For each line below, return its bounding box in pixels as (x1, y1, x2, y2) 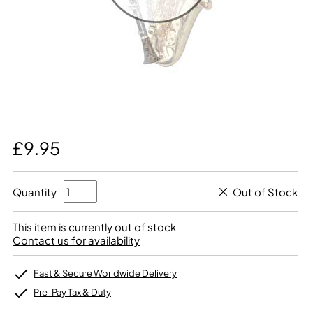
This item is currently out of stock (13, 220, 176, 233)
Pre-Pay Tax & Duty (34, 286, 111, 298)
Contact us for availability (13, 233, 140, 247)
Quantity (13, 184, 57, 198)
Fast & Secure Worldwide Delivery (34, 268, 177, 279)
